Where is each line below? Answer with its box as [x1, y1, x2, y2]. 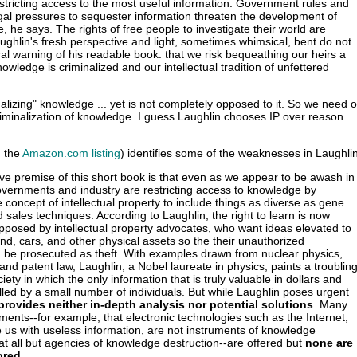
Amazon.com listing [22, 147, 120, 159]
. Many [313, 298, 347, 311]
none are [305, 336, 353, 349]
